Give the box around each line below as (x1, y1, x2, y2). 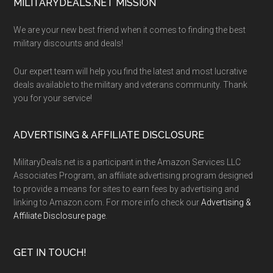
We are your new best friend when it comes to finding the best (13, 25, 246, 35)
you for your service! (13, 93, 93, 103)
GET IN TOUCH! (13, 247, 87, 258)
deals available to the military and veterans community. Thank (13, 80, 248, 90)
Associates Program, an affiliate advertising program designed (13, 171, 253, 180)
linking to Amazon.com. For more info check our (13, 197, 202, 207)
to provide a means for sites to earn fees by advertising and (13, 184, 239, 194)
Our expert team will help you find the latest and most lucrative (13, 66, 247, 76)
